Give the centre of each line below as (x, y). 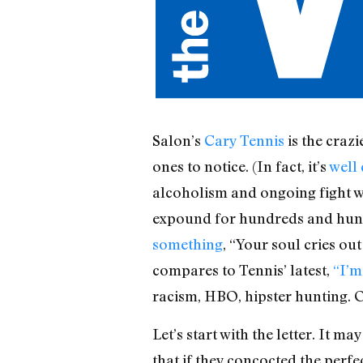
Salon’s (178, 141)
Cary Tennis (244, 141)
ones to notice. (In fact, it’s (240, 167)
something (187, 244)
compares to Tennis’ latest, (242, 270)
